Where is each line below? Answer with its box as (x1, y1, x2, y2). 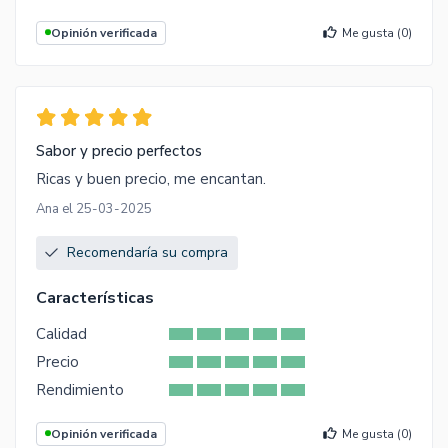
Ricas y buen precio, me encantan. (36, 168, 266, 189)
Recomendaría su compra (67, 242, 228, 262)
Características (36, 286, 154, 309)
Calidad (36, 323, 87, 344)
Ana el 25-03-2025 (36, 199, 152, 218)
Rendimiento (36, 379, 124, 400)
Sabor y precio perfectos (36, 140, 202, 161)
